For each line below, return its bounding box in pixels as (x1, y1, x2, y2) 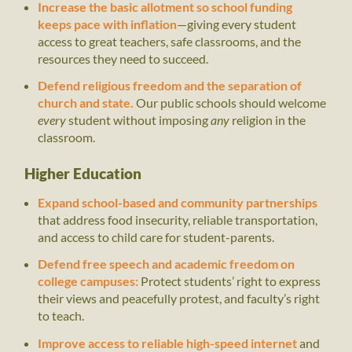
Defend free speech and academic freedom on (37, 256, 295, 272)
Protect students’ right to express (140, 273, 321, 289)
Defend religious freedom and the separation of (37, 78, 302, 93)
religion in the (229, 112, 306, 128)
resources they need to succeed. (37, 50, 208, 66)
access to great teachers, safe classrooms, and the (37, 33, 301, 49)
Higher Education (24, 164, 142, 182)
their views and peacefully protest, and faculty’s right (37, 291, 320, 306)
